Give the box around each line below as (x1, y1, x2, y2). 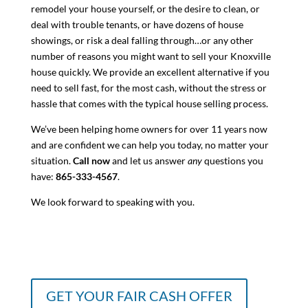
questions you (201, 155, 263, 167)
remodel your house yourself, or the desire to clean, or (30, 3, 260, 15)
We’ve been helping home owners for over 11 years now (30, 123, 267, 135)
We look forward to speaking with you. (30, 196, 195, 208)
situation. (30, 155, 73, 167)
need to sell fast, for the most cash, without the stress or (30, 82, 267, 94)
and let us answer (109, 155, 186, 167)
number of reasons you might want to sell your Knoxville (30, 50, 271, 63)
